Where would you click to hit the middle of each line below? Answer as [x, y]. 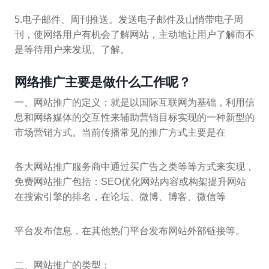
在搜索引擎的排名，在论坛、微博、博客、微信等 [120, 196]
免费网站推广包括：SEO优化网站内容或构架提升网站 [130, 181]
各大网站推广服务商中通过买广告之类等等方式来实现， [134, 166]
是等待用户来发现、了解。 [72, 50]
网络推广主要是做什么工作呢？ [103, 82]
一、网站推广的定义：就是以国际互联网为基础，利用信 [134, 102]
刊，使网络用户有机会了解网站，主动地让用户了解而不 [134, 35]
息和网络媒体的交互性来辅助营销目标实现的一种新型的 [134, 117]
